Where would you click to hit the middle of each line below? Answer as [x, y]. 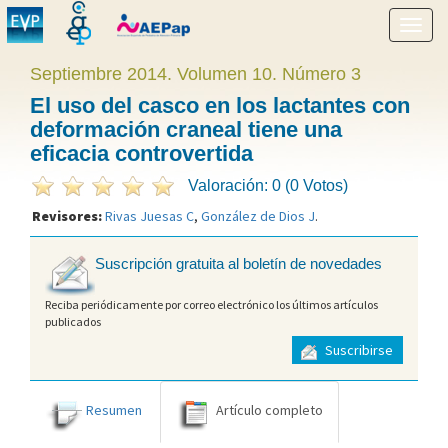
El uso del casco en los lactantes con [220, 105]
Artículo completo [269, 409]
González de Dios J [258, 216]
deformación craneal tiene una [186, 129]
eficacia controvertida [141, 153]
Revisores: [68, 216]
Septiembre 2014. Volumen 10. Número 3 [195, 74]
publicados [73, 321]
